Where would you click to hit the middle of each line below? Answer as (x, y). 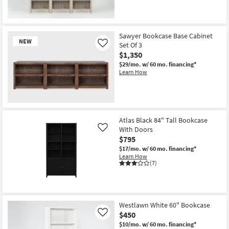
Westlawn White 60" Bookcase (165, 205)
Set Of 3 (131, 45)
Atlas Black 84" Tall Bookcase (163, 120)
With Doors (136, 130)
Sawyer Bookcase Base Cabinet (166, 36)
